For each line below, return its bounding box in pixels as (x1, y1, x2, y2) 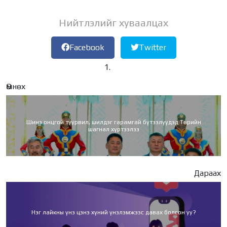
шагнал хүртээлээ (88, 125, 139, 133)
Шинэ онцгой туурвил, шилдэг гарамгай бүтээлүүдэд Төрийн (26, 118, 201, 126)
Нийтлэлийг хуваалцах (59, 16, 168, 28)
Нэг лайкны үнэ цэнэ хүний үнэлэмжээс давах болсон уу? (31, 208, 196, 216)
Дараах (194, 168, 221, 178)
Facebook (69, 42, 104, 52)
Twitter (138, 42, 166, 52)
